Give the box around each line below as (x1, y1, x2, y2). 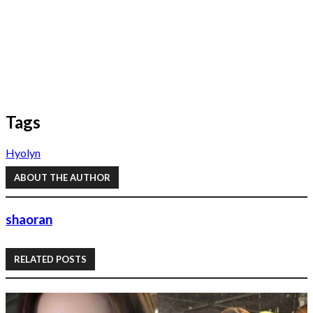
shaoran (6, 212, 52, 228)
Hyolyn (6, 145, 41, 159)
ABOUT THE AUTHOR (14, 172, 110, 184)
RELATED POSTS (14, 253, 87, 265)
